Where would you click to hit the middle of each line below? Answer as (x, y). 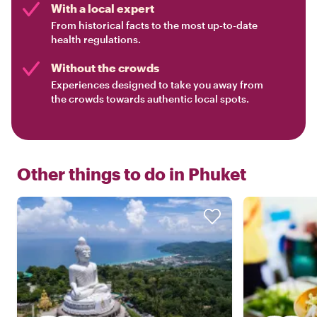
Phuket (217, 174)
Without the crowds (105, 68)
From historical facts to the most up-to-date (154, 25)
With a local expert (103, 8)
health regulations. (96, 40)
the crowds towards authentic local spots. (150, 99)
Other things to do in (101, 174)
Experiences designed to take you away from (157, 85)
